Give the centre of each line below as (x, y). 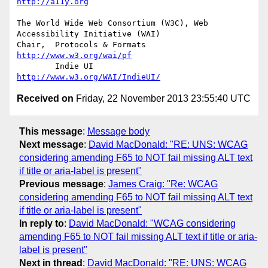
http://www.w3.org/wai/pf (74, 56)
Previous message (61, 184)
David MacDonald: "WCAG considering (152, 223)
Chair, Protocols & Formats (158, 45)
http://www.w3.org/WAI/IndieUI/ (89, 77)
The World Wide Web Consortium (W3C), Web (112, 23)
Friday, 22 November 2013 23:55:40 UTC (162, 99)
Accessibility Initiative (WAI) (89, 34)
